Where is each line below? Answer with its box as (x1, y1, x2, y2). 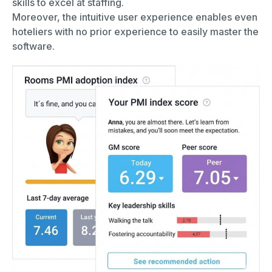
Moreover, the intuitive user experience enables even (12, 10, 257, 23)
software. (12, 39, 55, 52)
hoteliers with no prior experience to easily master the (12, 25, 259, 38)
